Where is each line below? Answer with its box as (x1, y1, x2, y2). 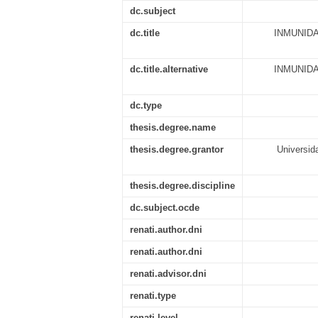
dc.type (130, 100, 162, 111)
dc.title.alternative (130, 64, 208, 75)
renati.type (130, 290, 176, 301)
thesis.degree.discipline (130, 180, 235, 191)
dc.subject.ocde (130, 202, 199, 213)
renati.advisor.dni (130, 268, 207, 279)
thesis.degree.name (130, 122, 216, 133)
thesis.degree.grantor (130, 144, 224, 155)
